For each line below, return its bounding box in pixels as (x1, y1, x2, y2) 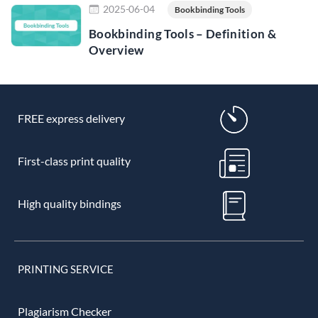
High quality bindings (17, 197, 121, 211)
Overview (89, 43, 144, 57)
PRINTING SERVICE (18, 263, 114, 275)
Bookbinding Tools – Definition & (89, 26, 277, 41)
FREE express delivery (17, 111, 125, 126)
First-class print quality (17, 154, 131, 168)
